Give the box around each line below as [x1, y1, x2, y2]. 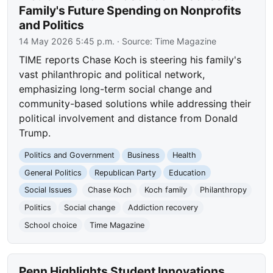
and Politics [19, 18, 85, 33]
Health [172, 151, 196, 160]
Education [168, 168, 205, 177]
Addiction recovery [127, 202, 198, 212]
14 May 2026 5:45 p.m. [19, 36, 115, 47]
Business [127, 151, 160, 160]
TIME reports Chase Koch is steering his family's [19, 54, 242, 66]
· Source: [115, 36, 155, 47]
